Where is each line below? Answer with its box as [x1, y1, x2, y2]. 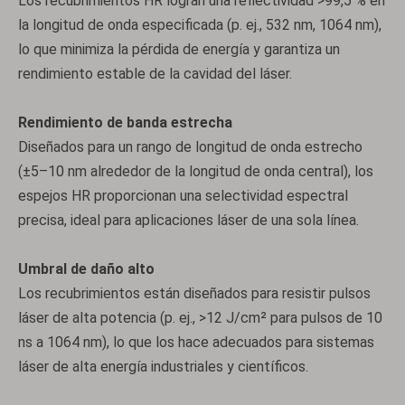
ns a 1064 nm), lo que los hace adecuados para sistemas [18, 334, 374, 351]
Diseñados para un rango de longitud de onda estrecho [18, 138, 363, 155]
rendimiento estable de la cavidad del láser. [18, 65, 292, 82]
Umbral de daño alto [18, 260, 155, 278]
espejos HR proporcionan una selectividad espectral [18, 187, 348, 204]
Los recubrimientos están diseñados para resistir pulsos [18, 285, 371, 302]
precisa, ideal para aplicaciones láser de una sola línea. [18, 212, 359, 229]
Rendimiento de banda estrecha [18, 114, 232, 131]
